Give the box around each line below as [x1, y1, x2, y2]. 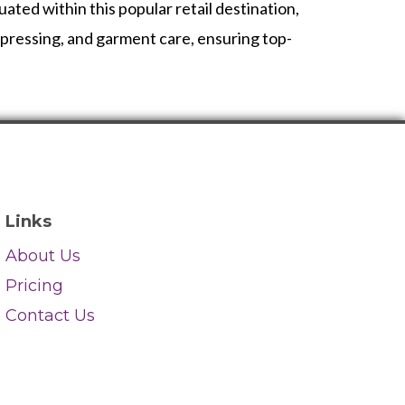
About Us [5, 245, 80, 266]
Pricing [5, 275, 63, 296]
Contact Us [5, 305, 99, 325]
